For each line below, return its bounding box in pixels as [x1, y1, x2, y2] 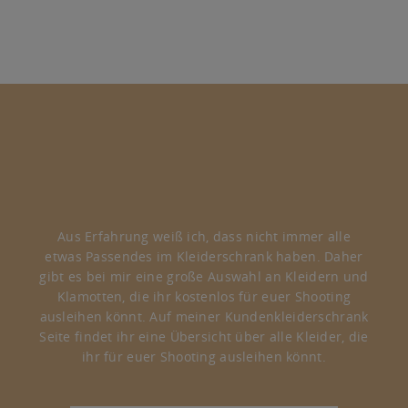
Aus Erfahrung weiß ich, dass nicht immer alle [57, 227, 351, 245]
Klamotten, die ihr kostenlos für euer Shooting [56, 287, 352, 305]
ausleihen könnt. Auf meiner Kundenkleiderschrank [39, 307, 369, 325]
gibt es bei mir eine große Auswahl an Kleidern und [39, 267, 369, 285]
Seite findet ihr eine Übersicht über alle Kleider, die [39, 327, 369, 345]
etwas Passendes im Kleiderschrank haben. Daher [45, 247, 363, 265]
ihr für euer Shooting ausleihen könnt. [82, 347, 326, 365]
